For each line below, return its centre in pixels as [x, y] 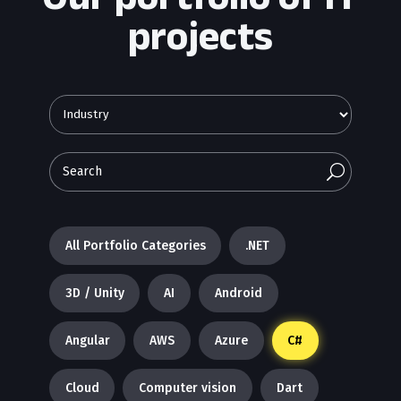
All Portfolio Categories [135, 246]
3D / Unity [94, 293]
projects [200, 35]
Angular [87, 341]
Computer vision [188, 388]
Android [238, 293]
